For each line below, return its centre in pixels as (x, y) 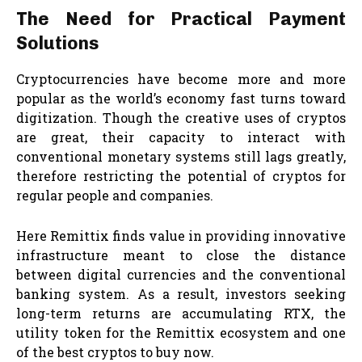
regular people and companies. (115, 195)
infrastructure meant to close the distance (181, 255)
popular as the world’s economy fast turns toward (181, 98)
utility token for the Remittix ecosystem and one (181, 332)
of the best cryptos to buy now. (115, 351)
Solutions (57, 43)
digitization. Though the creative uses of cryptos (181, 117)
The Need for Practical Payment (181, 19)
